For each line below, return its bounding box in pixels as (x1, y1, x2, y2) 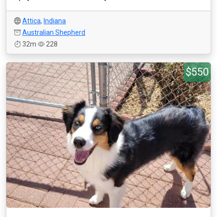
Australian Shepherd (22, 29, 85, 36)
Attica (22, 17, 41, 25)
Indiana (44, 17, 66, 25)
